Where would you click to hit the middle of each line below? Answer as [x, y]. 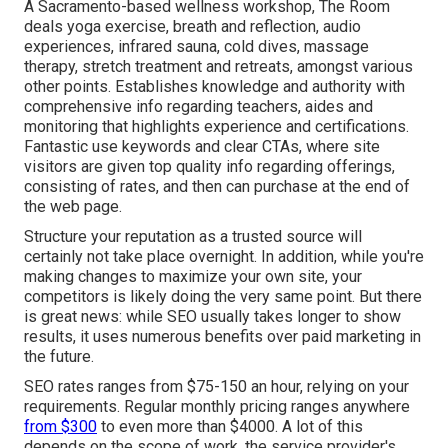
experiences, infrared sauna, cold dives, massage [196, 47]
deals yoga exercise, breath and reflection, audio [192, 27]
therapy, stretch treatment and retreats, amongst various [218, 67]
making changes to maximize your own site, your [193, 277]
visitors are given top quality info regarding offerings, [209, 167]
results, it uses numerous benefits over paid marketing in [222, 337]
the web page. [73, 207]
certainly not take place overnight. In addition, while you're [224, 257]
